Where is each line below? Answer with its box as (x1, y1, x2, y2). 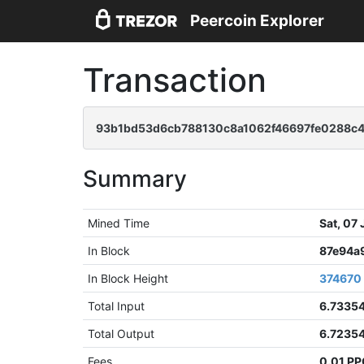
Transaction (83, 60, 266, 100)
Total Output (88, 327, 155, 340)
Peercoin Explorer (190, 11, 324, 31)
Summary (83, 165, 187, 193)
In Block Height (88, 271, 169, 285)
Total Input (88, 299, 145, 313)
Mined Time (88, 216, 150, 230)
